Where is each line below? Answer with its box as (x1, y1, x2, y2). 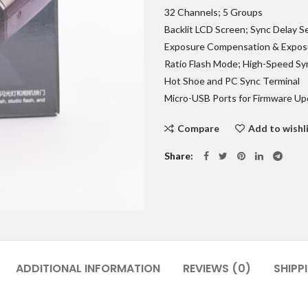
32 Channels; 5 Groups (164, 6, 263, 18)
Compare (177, 122, 219, 134)
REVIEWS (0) (183, 261, 251, 276)
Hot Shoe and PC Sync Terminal (164, 75, 300, 87)
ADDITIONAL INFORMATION (16, 261, 160, 276)
